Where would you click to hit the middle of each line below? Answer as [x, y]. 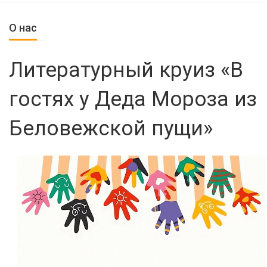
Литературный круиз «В [126, 70]
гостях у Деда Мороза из [133, 99]
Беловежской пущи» [111, 128]
